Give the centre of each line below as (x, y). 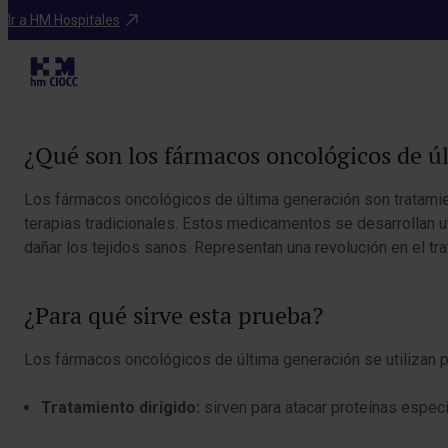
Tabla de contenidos (109, 96)
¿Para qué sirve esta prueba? (173, 315)
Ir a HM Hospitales (64, 19)
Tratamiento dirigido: (120, 407)
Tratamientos (62, 16)
